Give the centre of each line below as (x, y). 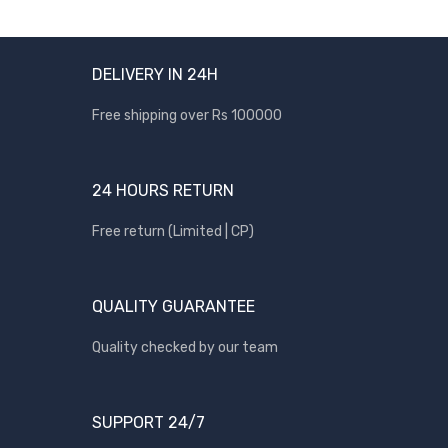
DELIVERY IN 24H (155, 74)
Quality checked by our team (185, 347)
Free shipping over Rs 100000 (187, 115)
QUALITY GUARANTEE (173, 306)
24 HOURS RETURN (163, 190)
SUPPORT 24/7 (148, 422)
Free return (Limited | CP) (173, 231)
